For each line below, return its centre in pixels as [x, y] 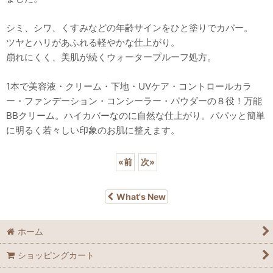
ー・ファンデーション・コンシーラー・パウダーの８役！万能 [134, 101]
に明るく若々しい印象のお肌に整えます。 [93, 130]
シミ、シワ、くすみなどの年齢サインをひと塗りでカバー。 [129, 28]
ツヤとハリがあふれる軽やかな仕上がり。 [93, 42]
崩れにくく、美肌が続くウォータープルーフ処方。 [111, 57]
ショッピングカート [56, 255]
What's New [141, 197]
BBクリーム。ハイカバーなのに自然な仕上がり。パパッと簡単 [136, 115]
